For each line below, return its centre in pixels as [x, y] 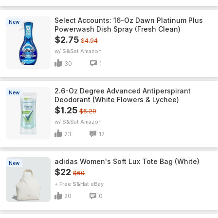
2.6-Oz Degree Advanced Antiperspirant [123, 91]
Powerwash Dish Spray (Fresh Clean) [118, 29]
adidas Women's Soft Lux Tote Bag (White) [127, 162]
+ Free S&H [69, 184]
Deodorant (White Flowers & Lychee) [117, 100]
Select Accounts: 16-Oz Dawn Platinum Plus [129, 20]
